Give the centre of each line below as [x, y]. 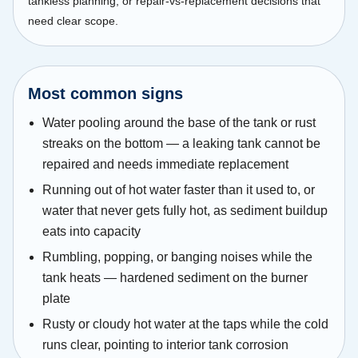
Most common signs [105, 93]
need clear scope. [73, 20]
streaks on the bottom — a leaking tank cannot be [181, 144]
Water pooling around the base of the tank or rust [179, 123]
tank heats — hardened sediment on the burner [175, 278]
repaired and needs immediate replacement [165, 165]
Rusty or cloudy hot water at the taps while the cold [185, 324]
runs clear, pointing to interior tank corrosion [165, 345]
